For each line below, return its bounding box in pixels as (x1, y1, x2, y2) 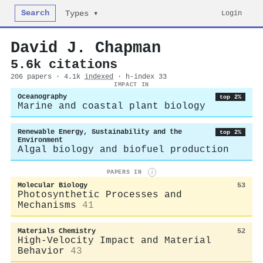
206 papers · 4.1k (11, 73, 85, 81)
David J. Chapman (11, 39, 161, 57)
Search (21, 9, 50, 18)
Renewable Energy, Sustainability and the (18, 128, 182, 136)
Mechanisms (18, 200, 76, 211)
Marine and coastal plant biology (18, 101, 205, 112)
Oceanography (18, 93, 67, 101)
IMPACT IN (114, 81, 149, 88)
